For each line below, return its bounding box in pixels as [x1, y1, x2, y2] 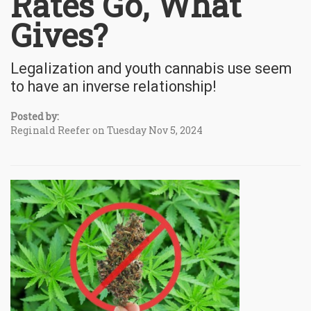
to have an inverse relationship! [10, 77, 217, 95]
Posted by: [10, 109, 59, 123]
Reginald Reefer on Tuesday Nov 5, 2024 [10, 123, 203, 137]
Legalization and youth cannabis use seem [10, 59, 292, 77]
